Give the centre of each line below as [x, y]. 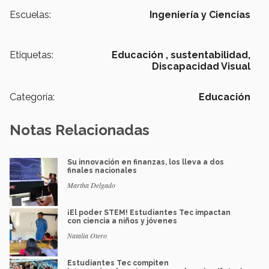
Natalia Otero [87, 235]
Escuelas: [30, 14]
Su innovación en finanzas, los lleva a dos [146, 162]
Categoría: [32, 97]
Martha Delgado [91, 185]
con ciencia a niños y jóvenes [122, 221]
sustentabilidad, [210, 55]
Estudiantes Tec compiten [118, 263]
